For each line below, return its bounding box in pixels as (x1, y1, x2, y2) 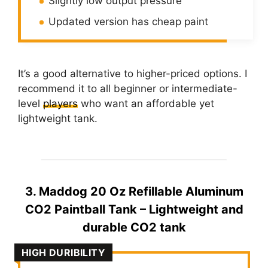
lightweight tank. (18, 112, 100, 124)
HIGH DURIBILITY (22, 246, 105, 258)
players (43, 98, 78, 109)
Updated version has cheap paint (48, 16, 208, 28)
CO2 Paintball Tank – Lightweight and (25, 202, 243, 217)
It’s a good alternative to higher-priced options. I (18, 68, 247, 80)
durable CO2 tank (82, 220, 186, 234)
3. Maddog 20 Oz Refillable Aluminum (25, 184, 243, 199)
